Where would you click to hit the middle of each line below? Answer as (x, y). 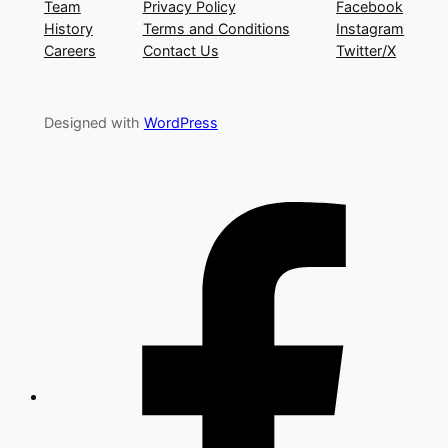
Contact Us (180, 51)
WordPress (180, 123)
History (68, 29)
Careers (69, 51)
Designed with (93, 123)
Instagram (370, 29)
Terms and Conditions (216, 29)
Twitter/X (366, 51)
